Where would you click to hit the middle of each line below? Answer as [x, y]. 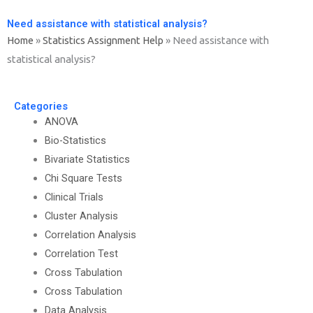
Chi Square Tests [83, 178]
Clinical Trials [74, 197]
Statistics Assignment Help [103, 40]
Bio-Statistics [75, 140]
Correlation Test [81, 253]
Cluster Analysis [81, 216]
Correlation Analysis [90, 234]
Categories [41, 106]
